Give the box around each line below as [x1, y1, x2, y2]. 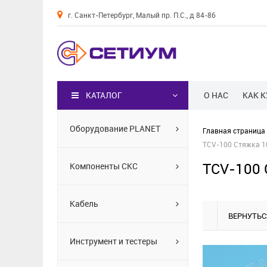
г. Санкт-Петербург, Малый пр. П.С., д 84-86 [68, 10, 216, 20]
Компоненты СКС [70, 160, 138, 172]
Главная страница [203, 126, 265, 136]
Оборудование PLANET [70, 123, 160, 134]
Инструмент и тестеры [70, 235, 157, 247]
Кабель [70, 198, 98, 209]
